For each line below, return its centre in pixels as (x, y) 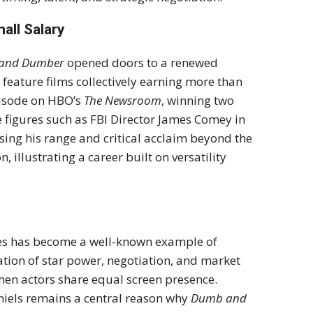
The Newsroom (123, 101)
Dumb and (219, 298)
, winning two (198, 101)
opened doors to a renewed (141, 63)
